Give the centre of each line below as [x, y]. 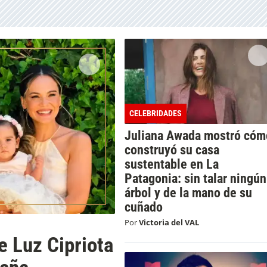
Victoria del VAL [169, 222]
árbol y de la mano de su [188, 192]
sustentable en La [171, 164]
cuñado [143, 207]
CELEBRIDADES [155, 113]
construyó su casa [172, 149]
